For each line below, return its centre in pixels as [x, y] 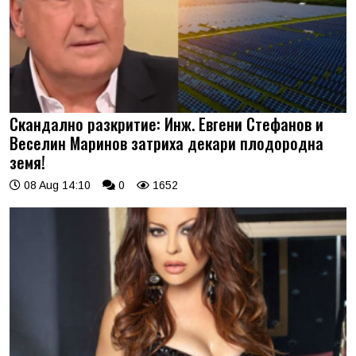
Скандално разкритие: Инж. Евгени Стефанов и [166, 124]
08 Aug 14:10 [56, 185]
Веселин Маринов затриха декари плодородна [166, 143]
